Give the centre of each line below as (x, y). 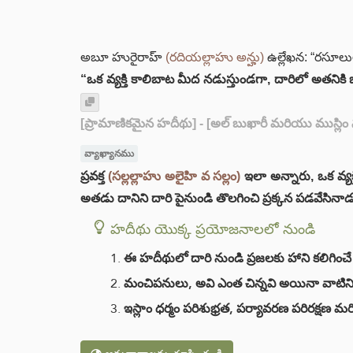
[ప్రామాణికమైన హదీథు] (138, 123)
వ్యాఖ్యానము (109, 154)
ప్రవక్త (94, 176)
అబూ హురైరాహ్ (123, 57)
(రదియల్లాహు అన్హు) (215, 57)
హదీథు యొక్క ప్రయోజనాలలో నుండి (213, 229)
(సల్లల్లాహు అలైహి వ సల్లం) (174, 176)
